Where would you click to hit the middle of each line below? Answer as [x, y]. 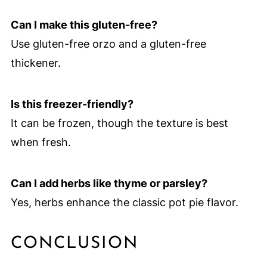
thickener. [35, 63]
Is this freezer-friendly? [72, 104]
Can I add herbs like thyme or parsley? [109, 183]
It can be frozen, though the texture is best [119, 123]
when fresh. [41, 142]
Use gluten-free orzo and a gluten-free [108, 44]
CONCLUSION [74, 243]
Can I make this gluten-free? [84, 24]
